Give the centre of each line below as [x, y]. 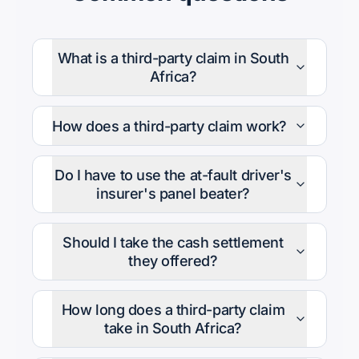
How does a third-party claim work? [169, 126]
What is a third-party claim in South [173, 58]
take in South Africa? [173, 328]
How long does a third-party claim [173, 310]
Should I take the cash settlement [173, 242]
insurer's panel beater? [173, 194]
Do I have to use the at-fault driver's [173, 175]
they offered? [173, 261]
